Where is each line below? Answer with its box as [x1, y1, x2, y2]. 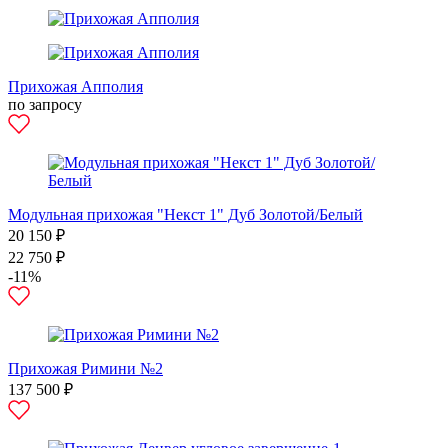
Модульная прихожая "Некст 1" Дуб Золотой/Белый [8, 206, 363, 223]
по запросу [8, 96, 82, 113]
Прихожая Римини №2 [8, 360, 163, 377]
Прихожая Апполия [8, 78, 143, 95]
